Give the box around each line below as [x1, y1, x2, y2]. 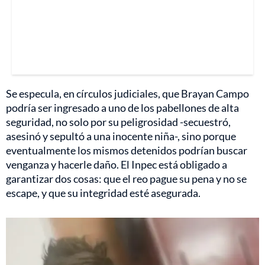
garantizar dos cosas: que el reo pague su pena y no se [6, 172, 247, 186]
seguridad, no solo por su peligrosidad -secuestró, [6, 115, 231, 129]
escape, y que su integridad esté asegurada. [6, 186, 201, 200]
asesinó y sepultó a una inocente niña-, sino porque [6, 130, 236, 143]
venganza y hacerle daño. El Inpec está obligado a [6, 158, 227, 172]
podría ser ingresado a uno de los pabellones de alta [6, 101, 239, 115]
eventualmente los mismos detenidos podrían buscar [6, 144, 247, 157]
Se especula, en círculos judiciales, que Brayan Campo [6, 87, 249, 101]
